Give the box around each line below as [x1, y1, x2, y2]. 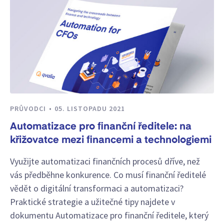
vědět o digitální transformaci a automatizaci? [10, 182, 183, 194]
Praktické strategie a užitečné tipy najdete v [10, 195, 175, 207]
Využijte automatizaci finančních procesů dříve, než [10, 155, 200, 167]
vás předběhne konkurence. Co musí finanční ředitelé [10, 168, 206, 180]
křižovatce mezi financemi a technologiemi [10, 135, 211, 146]
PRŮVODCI [10, 103, 48, 113]
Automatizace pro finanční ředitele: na [10, 122, 191, 132]
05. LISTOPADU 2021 [54, 103, 125, 113]
